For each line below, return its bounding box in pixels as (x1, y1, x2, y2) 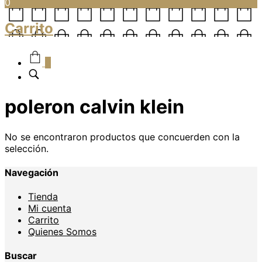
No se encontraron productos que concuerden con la (5, 130, 240, 143)
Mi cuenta (28, 202, 71, 215)
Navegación (5, 166, 58, 178)
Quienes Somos (28, 226, 96, 238)
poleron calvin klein (5, 95, 184, 118)
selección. (5, 142, 49, 154)
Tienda (28, 191, 58, 203)
